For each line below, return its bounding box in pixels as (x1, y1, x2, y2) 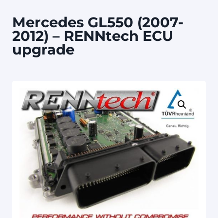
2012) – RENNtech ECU (12, 27, 173, 45)
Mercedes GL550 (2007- (12, 14, 183, 31)
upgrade (12, 41, 74, 58)
